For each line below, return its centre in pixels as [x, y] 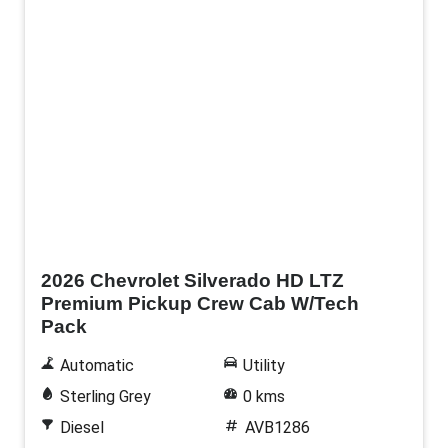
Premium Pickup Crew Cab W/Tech [200, 304]
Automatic [96, 366]
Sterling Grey [105, 397]
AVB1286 [277, 428]
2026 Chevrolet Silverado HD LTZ [192, 281]
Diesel [81, 428]
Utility [263, 366]
